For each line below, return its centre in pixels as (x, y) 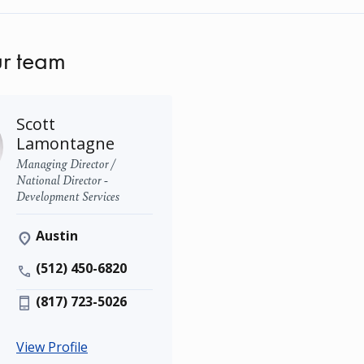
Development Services (68, 195)
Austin (57, 235)
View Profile (52, 347)
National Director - (62, 179)
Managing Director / (66, 162)
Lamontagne (65, 143)
